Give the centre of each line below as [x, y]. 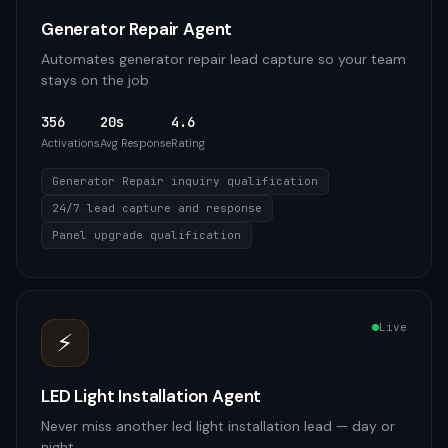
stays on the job [95, 80]
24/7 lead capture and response [157, 208]
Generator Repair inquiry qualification [185, 181]
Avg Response [135, 143]
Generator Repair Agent [137, 29]
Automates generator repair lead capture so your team [223, 59]
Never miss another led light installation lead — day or [218, 426]
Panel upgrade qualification [146, 235]
